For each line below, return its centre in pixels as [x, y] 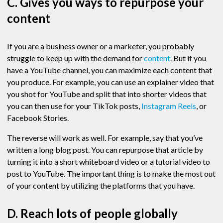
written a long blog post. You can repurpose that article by [105, 150]
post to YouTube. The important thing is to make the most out [111, 174]
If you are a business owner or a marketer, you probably [101, 46]
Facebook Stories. [39, 118]
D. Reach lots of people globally [92, 214]
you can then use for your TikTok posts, [74, 106]
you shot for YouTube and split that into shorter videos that [107, 94]
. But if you [188, 58]
